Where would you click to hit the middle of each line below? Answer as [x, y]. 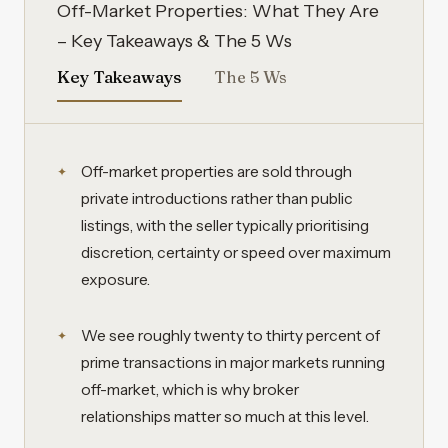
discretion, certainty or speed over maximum [236, 252]
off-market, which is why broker [190, 389]
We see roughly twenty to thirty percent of [230, 335]
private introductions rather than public [217, 198]
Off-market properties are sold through [216, 171]
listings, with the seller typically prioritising [225, 225]
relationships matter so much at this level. [225, 416]
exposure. [115, 279]
